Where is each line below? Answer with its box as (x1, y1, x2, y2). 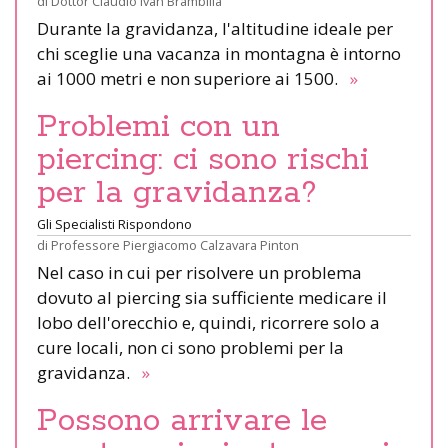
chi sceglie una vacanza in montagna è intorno (37, 41, 401, 65)
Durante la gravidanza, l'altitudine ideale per (37, 16, 393, 40)
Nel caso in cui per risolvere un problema (37, 260, 362, 284)
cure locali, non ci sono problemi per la (37, 335, 344, 359)
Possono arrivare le (37, 400, 327, 441)
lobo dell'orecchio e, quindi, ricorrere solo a (37, 310, 380, 334)
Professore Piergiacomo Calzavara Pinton (51, 235, 299, 254)
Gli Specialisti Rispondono (37, 214, 192, 233)
